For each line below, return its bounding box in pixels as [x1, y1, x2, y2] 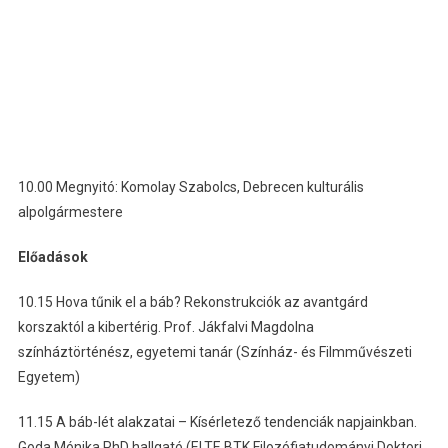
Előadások [17, 248, 88, 265]
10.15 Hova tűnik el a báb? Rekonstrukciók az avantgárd [17, 293, 368, 310]
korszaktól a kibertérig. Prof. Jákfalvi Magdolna [17, 318, 314, 335]
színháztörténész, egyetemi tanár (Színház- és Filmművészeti [17, 343, 412, 360]
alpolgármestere [17, 203, 123, 220]
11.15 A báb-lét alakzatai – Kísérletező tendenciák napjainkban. [17, 413, 417, 430]
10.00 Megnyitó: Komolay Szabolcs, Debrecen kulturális [17, 178, 364, 195]
